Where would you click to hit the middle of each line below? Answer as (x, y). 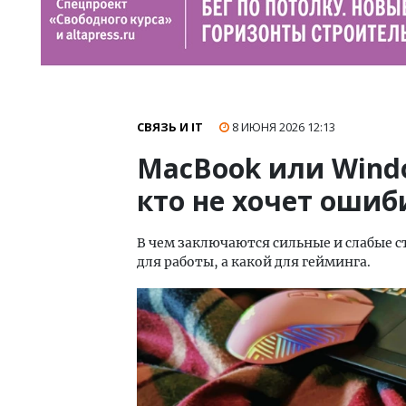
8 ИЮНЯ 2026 (270, 127)
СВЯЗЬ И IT (170, 127)
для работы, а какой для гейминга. (254, 262)
